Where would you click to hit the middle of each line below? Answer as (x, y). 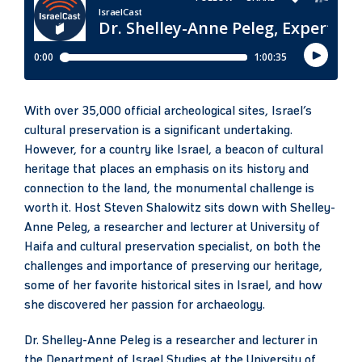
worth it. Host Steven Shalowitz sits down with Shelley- (180, 208)
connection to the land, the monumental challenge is (169, 189)
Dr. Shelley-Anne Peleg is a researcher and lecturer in (171, 341)
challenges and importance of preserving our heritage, (173, 266)
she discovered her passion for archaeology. (145, 305)
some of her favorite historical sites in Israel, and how (173, 286)
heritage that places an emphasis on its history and (166, 169)
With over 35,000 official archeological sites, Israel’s (168, 111)
